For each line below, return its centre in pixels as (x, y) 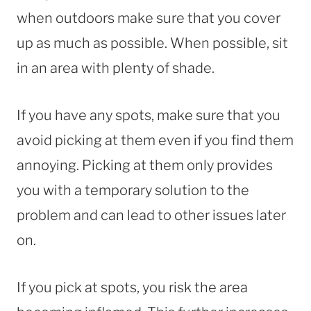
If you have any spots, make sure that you (149, 115)
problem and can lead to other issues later (151, 215)
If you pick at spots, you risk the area (132, 287)
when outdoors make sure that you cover (149, 18)
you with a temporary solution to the (133, 190)
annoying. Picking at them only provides (145, 165)
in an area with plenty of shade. (117, 68)
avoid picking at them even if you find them (155, 140)
